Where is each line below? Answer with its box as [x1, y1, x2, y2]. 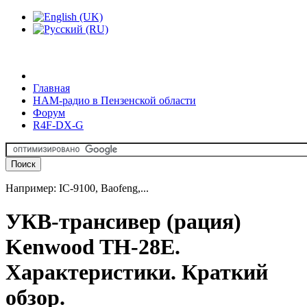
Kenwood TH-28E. [5, 234, 180, 260]
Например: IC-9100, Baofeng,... [5, 182, 149, 194]
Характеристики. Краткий [5, 260, 268, 285]
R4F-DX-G [33, 119, 84, 131]
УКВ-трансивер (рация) [5, 209, 241, 234]
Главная [33, 82, 70, 94]
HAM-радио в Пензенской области [33, 95, 196, 106]
